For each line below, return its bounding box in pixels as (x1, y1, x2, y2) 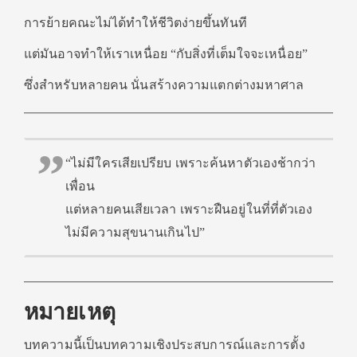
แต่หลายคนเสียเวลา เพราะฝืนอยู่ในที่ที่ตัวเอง (65, 202, 313, 216)
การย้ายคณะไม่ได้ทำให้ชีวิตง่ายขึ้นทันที (24, 16, 247, 29)
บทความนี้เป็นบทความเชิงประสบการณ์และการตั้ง (24, 338, 305, 351)
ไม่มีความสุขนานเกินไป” (65, 226, 205, 239)
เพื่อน (65, 179, 96, 193)
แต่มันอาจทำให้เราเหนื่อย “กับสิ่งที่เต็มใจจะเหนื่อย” (24, 47, 308, 61)
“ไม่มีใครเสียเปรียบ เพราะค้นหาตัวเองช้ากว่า (65, 156, 316, 170)
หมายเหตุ (24, 300, 116, 324)
